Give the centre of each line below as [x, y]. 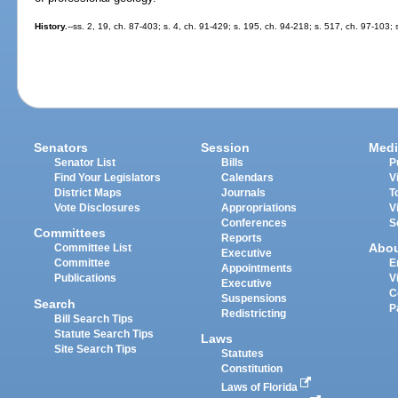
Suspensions [255, 299]
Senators [61, 148]
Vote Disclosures [98, 208]
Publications [86, 279]
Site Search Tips [96, 349]
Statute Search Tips [104, 334]
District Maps [88, 193]
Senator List [85, 163]
